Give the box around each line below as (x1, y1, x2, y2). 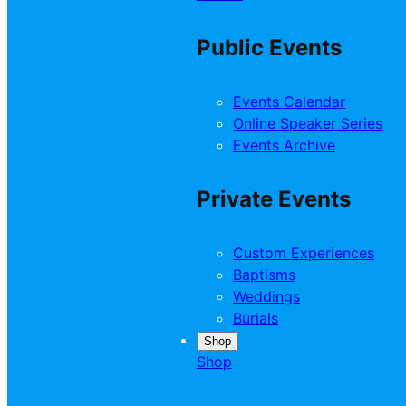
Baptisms (233, 265, 295, 284)
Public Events (197, 34, 342, 62)
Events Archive (233, 136, 335, 155)
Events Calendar (233, 92, 345, 111)
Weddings (233, 286, 300, 305)
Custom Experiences (233, 243, 374, 262)
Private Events (197, 186, 351, 213)
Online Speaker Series (233, 114, 382, 133)
